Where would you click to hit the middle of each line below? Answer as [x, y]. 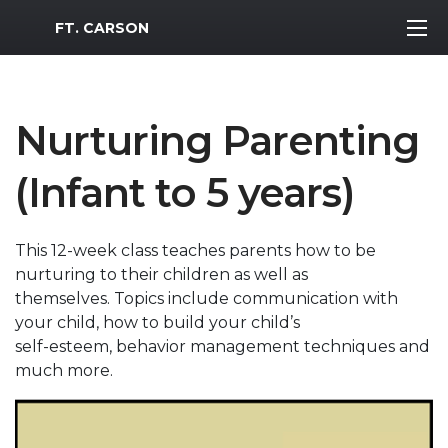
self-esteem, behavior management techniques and [222, 346]
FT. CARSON [102, 27]
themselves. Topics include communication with [206, 298]
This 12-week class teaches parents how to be [195, 250]
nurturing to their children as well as [161, 274]
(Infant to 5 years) [184, 192]
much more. [64, 370]
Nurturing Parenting [217, 140]
